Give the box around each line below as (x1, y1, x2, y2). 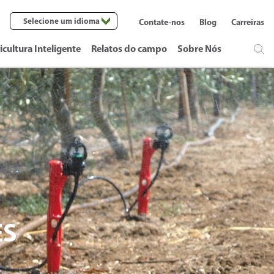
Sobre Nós (177, 42, 221, 54)
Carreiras (231, 17, 264, 28)
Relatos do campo (91, 42, 167, 54)
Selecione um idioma (23, 16, 100, 26)
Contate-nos (139, 17, 185, 28)
